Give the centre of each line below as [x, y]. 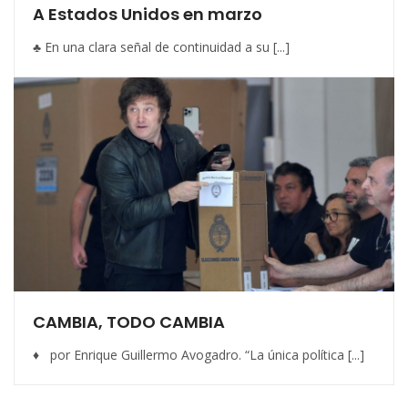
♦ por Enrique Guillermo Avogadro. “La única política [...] [199, 354]
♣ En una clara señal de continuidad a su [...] [161, 47]
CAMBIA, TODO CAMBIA [129, 321]
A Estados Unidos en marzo [148, 15]
